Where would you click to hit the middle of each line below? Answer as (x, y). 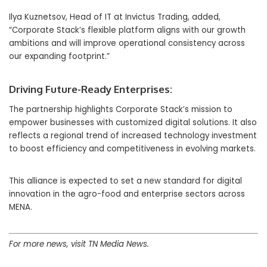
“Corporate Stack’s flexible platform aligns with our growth (127, 30)
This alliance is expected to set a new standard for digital (125, 181)
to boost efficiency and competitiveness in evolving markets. (132, 148)
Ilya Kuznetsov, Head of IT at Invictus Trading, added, (115, 17)
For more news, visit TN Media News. (80, 244)
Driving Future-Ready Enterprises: (91, 89)
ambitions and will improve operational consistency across (127, 43)
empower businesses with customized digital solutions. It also (133, 122)
